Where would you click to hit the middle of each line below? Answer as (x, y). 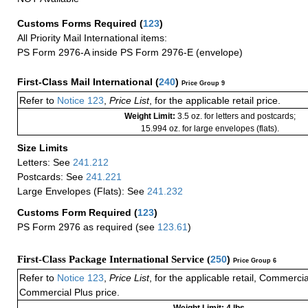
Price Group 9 (203, 83)
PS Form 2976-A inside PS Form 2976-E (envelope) (130, 52)
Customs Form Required (76, 213)
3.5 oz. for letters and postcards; (236, 116)
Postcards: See (52, 176)
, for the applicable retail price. (215, 100)
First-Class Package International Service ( (114, 260)
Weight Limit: (151, 116)
